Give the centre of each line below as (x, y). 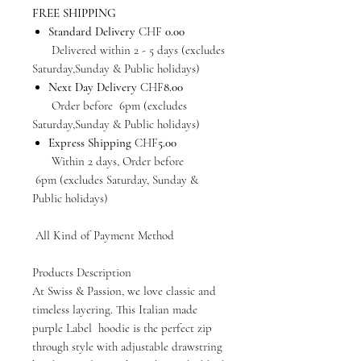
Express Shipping (91, 143)
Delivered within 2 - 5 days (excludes (129, 50)
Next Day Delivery (94, 87)
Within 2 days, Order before (108, 162)
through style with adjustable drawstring (127, 347)
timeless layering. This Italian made (115, 310)
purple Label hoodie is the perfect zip (122, 328)
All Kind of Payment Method (103, 236)
